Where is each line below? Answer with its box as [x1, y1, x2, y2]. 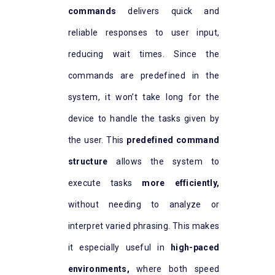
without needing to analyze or [68, 199, 220, 210]
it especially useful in [68, 242, 171, 253]
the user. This [68, 135, 127, 145]
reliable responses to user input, [68, 28, 220, 38]
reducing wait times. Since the [68, 49, 220, 60]
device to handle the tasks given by [68, 114, 220, 124]
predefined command [126, 135, 220, 145]
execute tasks [68, 178, 142, 188]
